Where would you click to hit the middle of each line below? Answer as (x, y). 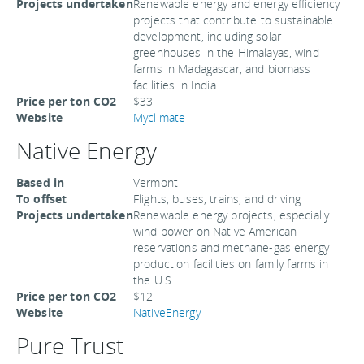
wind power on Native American (215, 231)
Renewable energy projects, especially (232, 215)
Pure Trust (70, 345)
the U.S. (154, 280)
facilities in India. (176, 85)
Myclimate (160, 117)
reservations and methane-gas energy (231, 247)
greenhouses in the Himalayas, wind (226, 52)
